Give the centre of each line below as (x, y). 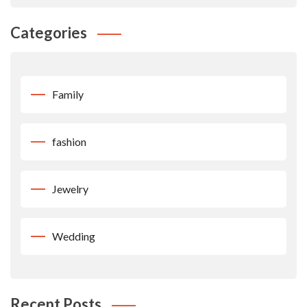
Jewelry (70, 189)
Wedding (74, 236)
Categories (49, 33)
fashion (69, 142)
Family (68, 95)
